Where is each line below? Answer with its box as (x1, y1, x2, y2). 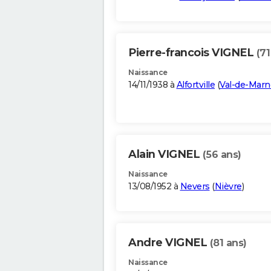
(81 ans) (209, 237, 247, 249)
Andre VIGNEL (128, 236, 210, 250)
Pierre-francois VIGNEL (128, 46, 256, 60)
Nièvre (214, 181, 242, 192)
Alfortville (176, 79, 215, 91)
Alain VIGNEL (128, 148, 203, 162)
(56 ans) (202, 149, 241, 161)
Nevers (180, 181, 210, 192)
